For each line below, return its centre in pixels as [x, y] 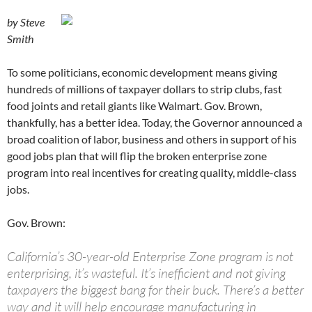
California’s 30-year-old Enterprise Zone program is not [150, 257]
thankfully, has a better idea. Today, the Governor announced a [155, 123]
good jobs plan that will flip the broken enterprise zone [137, 156]
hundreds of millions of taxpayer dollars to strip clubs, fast [145, 89]
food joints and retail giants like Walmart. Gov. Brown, [134, 106]
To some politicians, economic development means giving [142, 72]
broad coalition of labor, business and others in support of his [152, 139]
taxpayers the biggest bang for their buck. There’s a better [155, 290]
